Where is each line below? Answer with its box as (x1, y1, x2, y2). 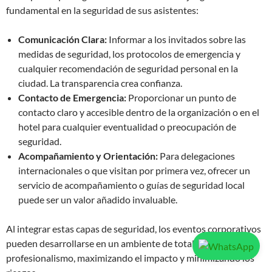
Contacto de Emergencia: (18, 92, 126, 103)
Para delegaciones (158, 150, 235, 161)
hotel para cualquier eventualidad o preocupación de (18, 121, 236, 132)
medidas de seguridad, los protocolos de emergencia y (18, 48, 240, 59)
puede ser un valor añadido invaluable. (18, 194, 177, 205)
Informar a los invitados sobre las (107, 33, 246, 45)
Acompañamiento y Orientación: (18, 150, 158, 161)
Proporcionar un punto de (126, 92, 236, 103)
